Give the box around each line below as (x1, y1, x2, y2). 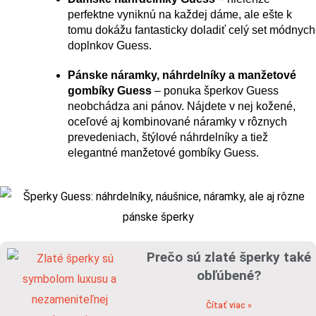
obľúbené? (196, 267, 261, 284)
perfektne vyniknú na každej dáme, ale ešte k (68, 8, 292, 21)
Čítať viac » (205, 300, 252, 311)
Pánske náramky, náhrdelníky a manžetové (68, 69, 296, 82)
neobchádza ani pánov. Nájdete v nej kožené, (68, 100, 296, 113)
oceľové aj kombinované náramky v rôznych (68, 116, 287, 128)
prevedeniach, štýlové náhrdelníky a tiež (68, 131, 268, 144)
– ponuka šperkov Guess (152, 85, 279, 97)
